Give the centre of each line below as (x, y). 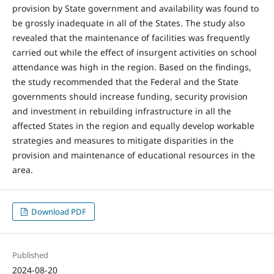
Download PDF (58, 211)
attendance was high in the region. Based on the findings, (131, 67)
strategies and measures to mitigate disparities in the (123, 140)
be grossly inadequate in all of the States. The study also (128, 23)
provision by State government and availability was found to (135, 8)
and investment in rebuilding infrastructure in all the (121, 111)
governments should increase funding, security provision (130, 96)
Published (30, 255)
